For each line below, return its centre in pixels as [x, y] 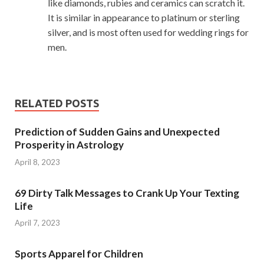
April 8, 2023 [37, 162]
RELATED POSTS [57, 103]
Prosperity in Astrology [69, 145]
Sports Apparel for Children [79, 254]
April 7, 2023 [37, 223]
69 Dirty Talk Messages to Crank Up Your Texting [127, 193]
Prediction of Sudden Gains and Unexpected [117, 132]
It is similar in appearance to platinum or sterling [144, 17]
